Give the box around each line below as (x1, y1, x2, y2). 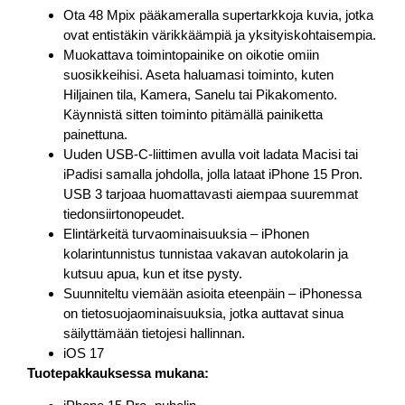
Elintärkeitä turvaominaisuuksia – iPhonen (63, 225, 309, 241)
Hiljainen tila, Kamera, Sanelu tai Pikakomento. (63, 86, 337, 102)
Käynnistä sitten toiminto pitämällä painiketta (63, 106, 323, 122)
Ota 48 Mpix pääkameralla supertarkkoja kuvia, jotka (63, 6, 373, 23)
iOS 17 (63, 344, 104, 361)
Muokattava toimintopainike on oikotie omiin (63, 46, 319, 62)
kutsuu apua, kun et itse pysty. (63, 265, 242, 281)
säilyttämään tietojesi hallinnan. (63, 325, 245, 341)
